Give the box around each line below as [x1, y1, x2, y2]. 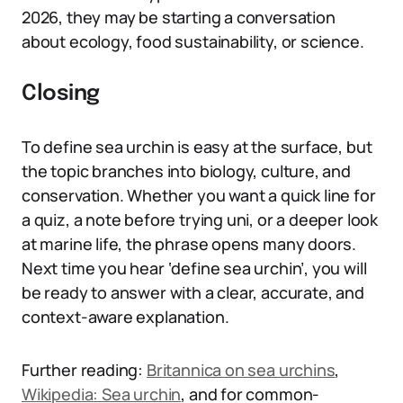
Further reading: [22, 359, 147, 381]
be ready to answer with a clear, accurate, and [22, 282, 364, 303]
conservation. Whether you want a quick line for [22, 184, 376, 206]
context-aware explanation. [22, 306, 229, 327]
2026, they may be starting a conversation [22, 6, 336, 28]
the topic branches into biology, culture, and [22, 160, 351, 182]
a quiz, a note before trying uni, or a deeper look [22, 209, 379, 230]
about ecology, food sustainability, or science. [22, 31, 364, 52]
